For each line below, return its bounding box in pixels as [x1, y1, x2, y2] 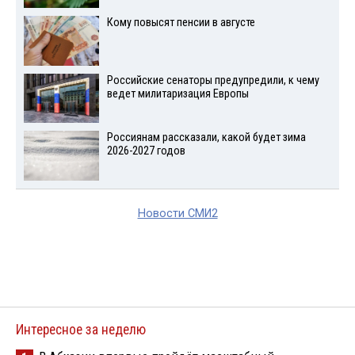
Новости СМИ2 [137, 207, 218, 221]
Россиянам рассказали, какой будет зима [106, 131, 306, 145]
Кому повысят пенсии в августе [106, 15, 255, 29]
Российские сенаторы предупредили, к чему [106, 73, 319, 87]
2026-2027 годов [106, 144, 185, 158]
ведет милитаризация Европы [106, 86, 249, 101]
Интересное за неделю [16, 322, 146, 338]
